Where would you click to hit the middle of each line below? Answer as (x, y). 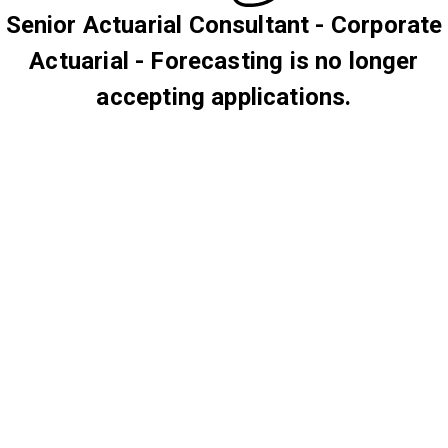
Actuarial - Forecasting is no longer (224, 60)
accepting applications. (224, 96)
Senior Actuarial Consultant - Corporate (224, 24)
